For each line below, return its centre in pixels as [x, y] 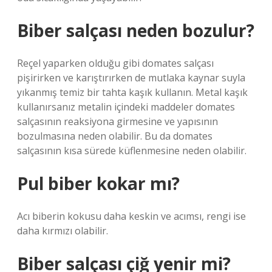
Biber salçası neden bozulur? [136, 30]
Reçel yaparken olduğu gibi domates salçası [115, 63]
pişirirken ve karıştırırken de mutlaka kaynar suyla [131, 78]
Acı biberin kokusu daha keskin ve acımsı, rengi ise [131, 216]
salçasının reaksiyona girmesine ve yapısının [117, 121]
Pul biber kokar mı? [98, 183]
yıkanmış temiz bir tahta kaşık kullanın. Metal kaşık [132, 92]
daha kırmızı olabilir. [63, 231]
